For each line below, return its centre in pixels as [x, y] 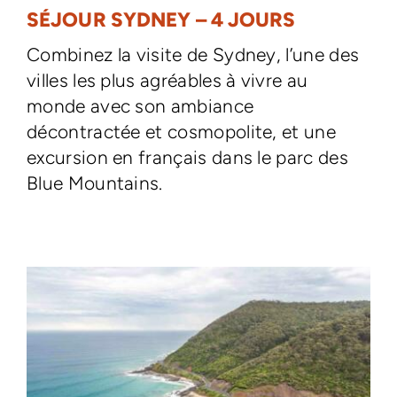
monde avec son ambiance [140, 105]
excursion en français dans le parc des [187, 157]
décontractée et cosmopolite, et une [181, 131]
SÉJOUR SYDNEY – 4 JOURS [161, 19]
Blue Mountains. [94, 183]
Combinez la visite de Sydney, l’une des [193, 54]
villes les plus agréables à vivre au [167, 80]
